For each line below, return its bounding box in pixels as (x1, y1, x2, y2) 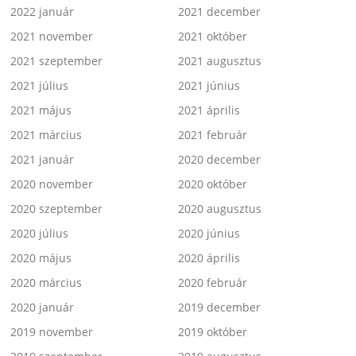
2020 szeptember (10, 201, 103, 217)
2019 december (178, 300, 261, 315)
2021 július (10, 78, 69, 94)
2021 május (10, 103, 72, 118)
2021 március (10, 127, 83, 143)
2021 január (10, 152, 75, 168)
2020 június (178, 226, 240, 242)
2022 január (10, 4, 75, 20)
